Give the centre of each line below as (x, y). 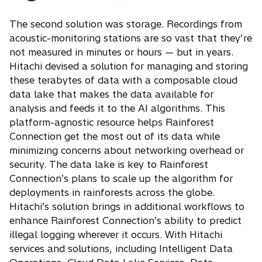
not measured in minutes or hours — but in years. (121, 52)
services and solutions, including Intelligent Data (121, 249)
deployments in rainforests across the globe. (112, 193)
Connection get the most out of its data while (115, 137)
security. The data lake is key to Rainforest (109, 165)
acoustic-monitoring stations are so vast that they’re (131, 38)
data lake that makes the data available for (111, 94)
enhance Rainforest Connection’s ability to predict (125, 221)
